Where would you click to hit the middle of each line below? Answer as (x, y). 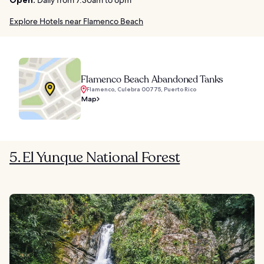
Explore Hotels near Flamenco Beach (76, 21)
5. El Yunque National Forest (95, 157)
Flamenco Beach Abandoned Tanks (152, 79)
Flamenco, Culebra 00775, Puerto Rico (141, 89)
